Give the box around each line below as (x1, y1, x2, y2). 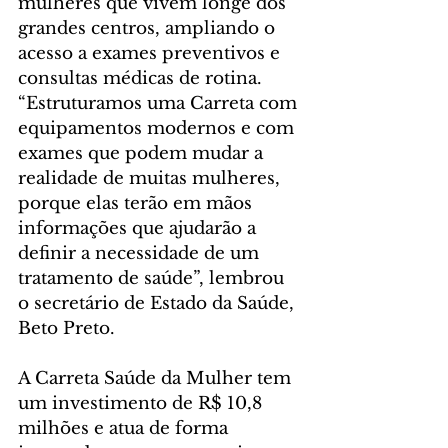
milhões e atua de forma (18, 418, 233, 440)
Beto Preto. (18, 318, 115, 340)
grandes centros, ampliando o (18, 18, 280, 40)
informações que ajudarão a (18, 218, 261, 240)
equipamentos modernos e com (18, 118, 299, 140)
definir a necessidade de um (18, 243, 264, 265)
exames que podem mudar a (18, 143, 268, 165)
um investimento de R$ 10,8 (18, 393, 267, 415)
